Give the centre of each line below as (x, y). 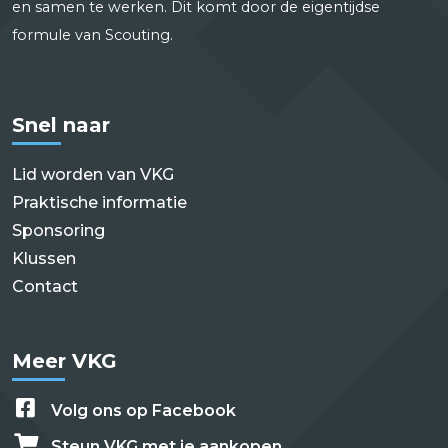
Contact (45, 286)
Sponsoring (58, 230)
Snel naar (61, 124)
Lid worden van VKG (93, 174)
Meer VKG (64, 360)
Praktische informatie (99, 202)
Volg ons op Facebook (143, 410)
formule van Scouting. (92, 34)
